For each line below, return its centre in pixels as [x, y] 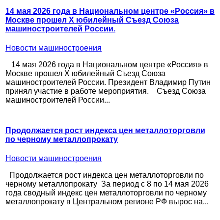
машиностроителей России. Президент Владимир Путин [108, 82]
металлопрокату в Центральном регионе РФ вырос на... [107, 201]
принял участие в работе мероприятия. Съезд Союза [106, 91]
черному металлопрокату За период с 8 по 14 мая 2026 [107, 184]
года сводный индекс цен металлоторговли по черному [106, 192]
